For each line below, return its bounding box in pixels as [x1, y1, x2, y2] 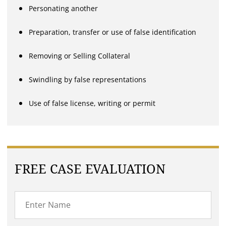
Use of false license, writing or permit [29, 98, 156, 108]
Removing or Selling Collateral [29, 50, 131, 61]
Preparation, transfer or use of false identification [29, 27, 197, 37]
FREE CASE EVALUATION [15, 161, 166, 177]
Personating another [29, 3, 98, 13]
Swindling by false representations [29, 74, 147, 84]
